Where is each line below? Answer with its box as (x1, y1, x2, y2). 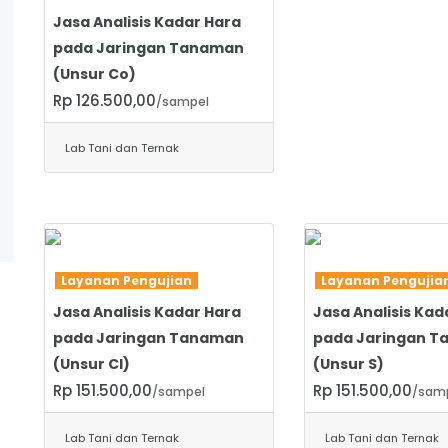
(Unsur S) (312, 353, 384, 374)
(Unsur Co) (53, 63, 136, 84)
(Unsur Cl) (53, 353, 130, 374)
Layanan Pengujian (55, 271, 198, 289)
